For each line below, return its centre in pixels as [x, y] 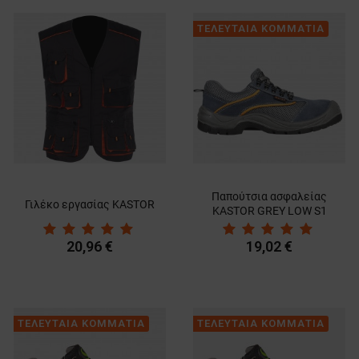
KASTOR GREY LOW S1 [269, 211]
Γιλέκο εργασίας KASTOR [90, 205]
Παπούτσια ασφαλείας [269, 197]
